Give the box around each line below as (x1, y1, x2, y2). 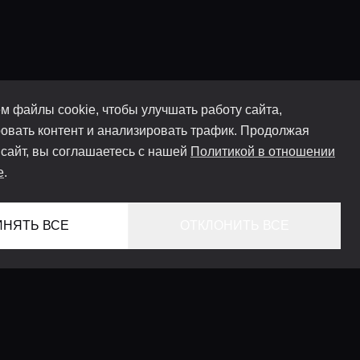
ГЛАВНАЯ (280, 290, 341, 304)
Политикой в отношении (190, 145, 335, 158)
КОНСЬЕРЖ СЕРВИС (207, 329, 341, 342)
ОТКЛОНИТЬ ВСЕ (179, 219, 289, 232)
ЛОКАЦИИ (277, 309, 341, 323)
